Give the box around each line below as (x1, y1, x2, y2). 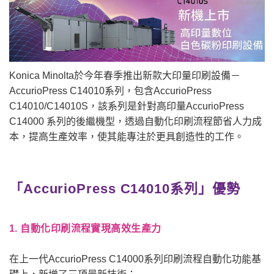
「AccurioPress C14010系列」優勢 (9, 180, 240, 196)
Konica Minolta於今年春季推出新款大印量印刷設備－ (9, 70, 240, 81)
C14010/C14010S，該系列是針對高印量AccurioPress (9, 100, 244, 111)
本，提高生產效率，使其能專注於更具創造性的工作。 (9, 131, 244, 142)
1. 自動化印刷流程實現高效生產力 (9, 223, 161, 234)
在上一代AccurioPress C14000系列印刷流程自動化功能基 (9, 253, 261, 264)
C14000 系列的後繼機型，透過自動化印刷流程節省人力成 (9, 116, 262, 127)
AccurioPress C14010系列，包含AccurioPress (9, 85, 212, 96)
